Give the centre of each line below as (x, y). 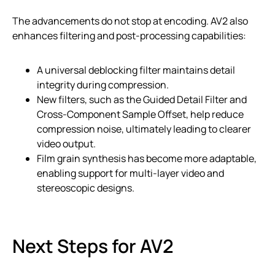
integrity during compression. (103, 84)
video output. (66, 143)
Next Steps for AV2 (93, 246)
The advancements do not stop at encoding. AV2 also (130, 21)
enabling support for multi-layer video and (130, 173)
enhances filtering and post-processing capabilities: (129, 35)
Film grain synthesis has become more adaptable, (147, 158)
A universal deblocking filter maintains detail (136, 70)
